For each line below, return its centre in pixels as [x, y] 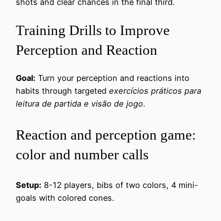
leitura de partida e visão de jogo [79, 104]
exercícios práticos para [155, 91]
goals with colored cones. [65, 198]
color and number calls [82, 154]
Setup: [29, 185]
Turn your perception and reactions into [112, 78]
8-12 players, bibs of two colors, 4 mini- [120, 185]
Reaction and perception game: [106, 134]
